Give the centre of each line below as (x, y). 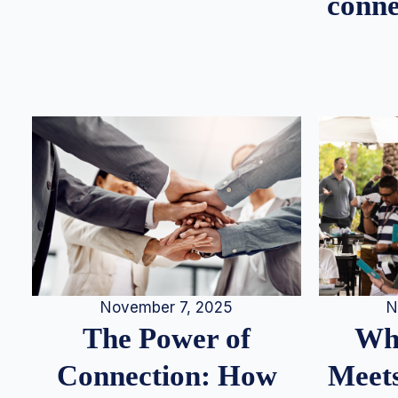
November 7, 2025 (167, 308)
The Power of (167, 338)
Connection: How (167, 376)
